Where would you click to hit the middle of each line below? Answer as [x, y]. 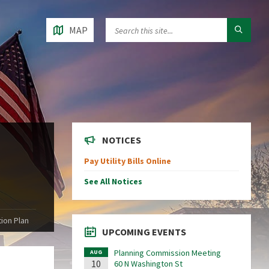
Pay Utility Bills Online [127, 161]
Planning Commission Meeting [167, 253]
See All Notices [113, 182]
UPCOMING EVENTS [144, 232]
